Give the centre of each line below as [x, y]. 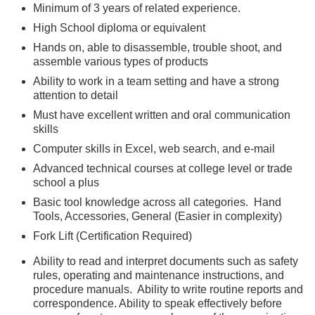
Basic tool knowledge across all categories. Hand [157, 202]
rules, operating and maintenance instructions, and [159, 275]
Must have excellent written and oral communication [162, 115]
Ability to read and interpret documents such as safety [166, 261]
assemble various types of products [121, 62]
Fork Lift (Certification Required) [112, 236]
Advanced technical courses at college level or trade [163, 168]
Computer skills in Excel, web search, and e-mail [154, 149]
